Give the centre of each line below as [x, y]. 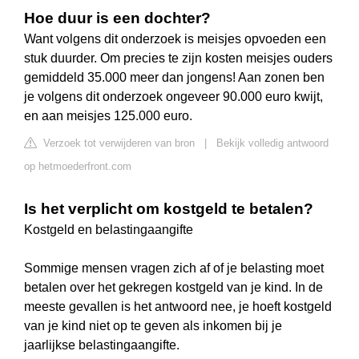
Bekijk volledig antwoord [272, 143]
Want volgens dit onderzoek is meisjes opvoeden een [175, 39]
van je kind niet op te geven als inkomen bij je [153, 326]
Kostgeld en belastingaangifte [109, 230]
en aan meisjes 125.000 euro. [108, 116]
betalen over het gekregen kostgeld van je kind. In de [173, 288]
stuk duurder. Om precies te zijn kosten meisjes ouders [178, 58]
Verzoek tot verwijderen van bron [117, 143]
